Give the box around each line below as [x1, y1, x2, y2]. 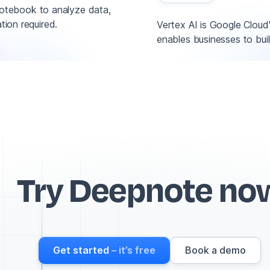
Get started [52, 243, 109, 256]
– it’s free [108, 243, 155, 256]
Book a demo [184, 243, 246, 256]
